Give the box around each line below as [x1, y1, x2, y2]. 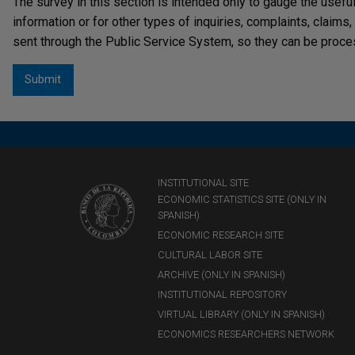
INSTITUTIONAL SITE [158, 177, 250, 189]
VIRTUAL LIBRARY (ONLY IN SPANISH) [158, 308, 326, 321]
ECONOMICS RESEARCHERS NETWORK [158, 328, 335, 341]
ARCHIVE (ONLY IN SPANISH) [158, 269, 286, 281]
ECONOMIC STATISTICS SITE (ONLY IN [158, 193, 327, 206]
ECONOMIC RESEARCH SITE [158, 229, 284, 242]
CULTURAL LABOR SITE [158, 249, 263, 261]
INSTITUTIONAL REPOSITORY [158, 288, 288, 301]
